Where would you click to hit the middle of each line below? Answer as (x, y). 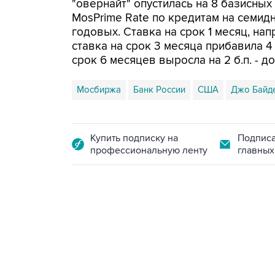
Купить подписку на (134, 138)
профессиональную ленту (149, 150)
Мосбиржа (99, 90)
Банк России (159, 90)
